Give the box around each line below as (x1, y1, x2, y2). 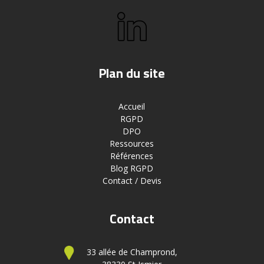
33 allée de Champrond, (86, 246, 177, 258)
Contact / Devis (102, 174, 161, 186)
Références (110, 150, 154, 161)
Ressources (110, 137, 154, 149)
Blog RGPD (110, 162, 154, 174)
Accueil (118, 100, 146, 112)
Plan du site (98, 62, 166, 83)
